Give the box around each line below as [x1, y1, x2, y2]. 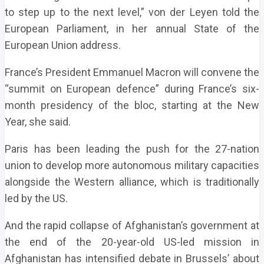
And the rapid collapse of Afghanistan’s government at [5, 219, 259, 232]
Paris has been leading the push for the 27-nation [5, 143, 259, 155]
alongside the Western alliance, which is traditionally [5, 176, 259, 188]
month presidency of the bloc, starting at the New [5, 99, 259, 111]
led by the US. [5, 192, 68, 204]
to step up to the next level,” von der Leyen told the [5, 6, 259, 18]
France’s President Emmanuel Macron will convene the [5, 66, 259, 78]
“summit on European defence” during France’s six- [5, 82, 259, 95]
